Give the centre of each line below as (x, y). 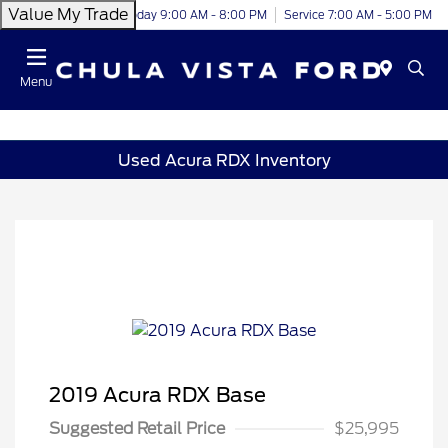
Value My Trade (68, 14)
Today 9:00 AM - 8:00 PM (195, 14)
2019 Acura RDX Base (157, 394)
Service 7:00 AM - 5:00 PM (358, 14)
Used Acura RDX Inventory (224, 160)
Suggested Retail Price (137, 428)
